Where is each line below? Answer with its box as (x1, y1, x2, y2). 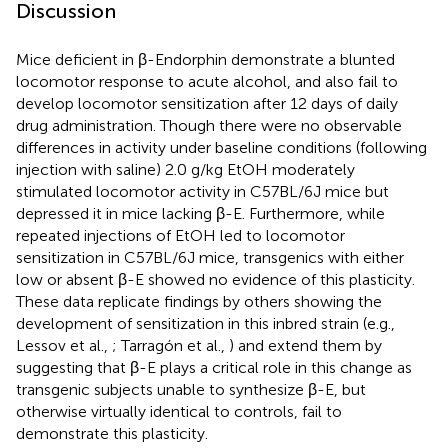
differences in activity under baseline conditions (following (16, 137, 427, 157)
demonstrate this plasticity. (16, 423, 208, 443)
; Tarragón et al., (112, 335, 229, 355)
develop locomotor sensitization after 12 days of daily (16, 93, 398, 113)
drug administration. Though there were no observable (16, 115, 402, 135)
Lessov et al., (16, 335, 112, 355)
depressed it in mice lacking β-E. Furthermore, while (16, 203, 385, 223)
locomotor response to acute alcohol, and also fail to (16, 71, 398, 91)
